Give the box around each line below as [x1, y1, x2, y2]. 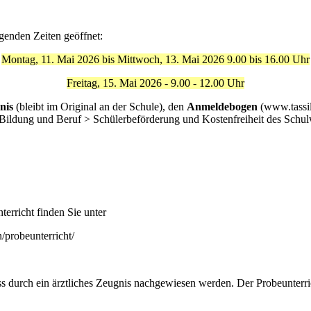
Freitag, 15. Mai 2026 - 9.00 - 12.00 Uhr [67, 76, 244, 89]
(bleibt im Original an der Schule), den [13, 100, 187, 112]
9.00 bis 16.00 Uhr [227, 53, 310, 65]
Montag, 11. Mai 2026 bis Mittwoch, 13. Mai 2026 [1, 53, 227, 65]
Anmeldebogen [187, 100, 258, 112]
